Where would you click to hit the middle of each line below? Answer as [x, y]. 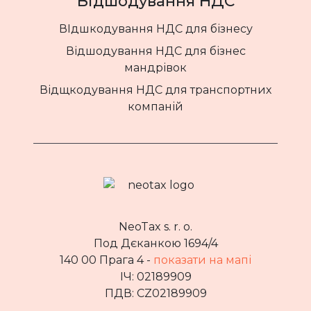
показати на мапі [202, 260]
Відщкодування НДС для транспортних [155, 90]
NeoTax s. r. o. [155, 226]
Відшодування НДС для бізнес [155, 51]
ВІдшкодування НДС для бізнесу [155, 28]
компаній [155, 106]
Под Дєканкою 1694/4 [155, 243]
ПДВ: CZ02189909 [155, 293]
